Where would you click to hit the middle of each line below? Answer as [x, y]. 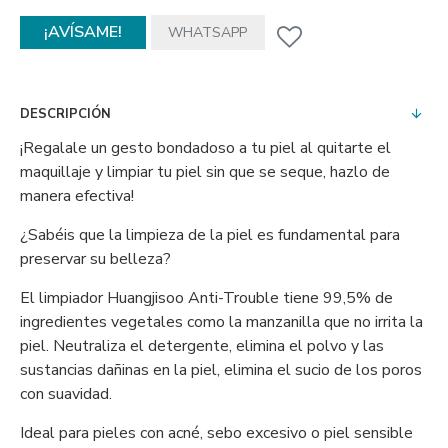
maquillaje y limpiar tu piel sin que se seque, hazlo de [205, 172]
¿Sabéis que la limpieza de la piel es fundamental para [210, 235]
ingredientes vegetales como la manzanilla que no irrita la [221, 322]
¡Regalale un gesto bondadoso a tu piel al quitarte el [205, 148]
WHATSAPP [208, 32]
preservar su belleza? [95, 259]
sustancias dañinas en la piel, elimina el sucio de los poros [221, 370]
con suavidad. [66, 394]
